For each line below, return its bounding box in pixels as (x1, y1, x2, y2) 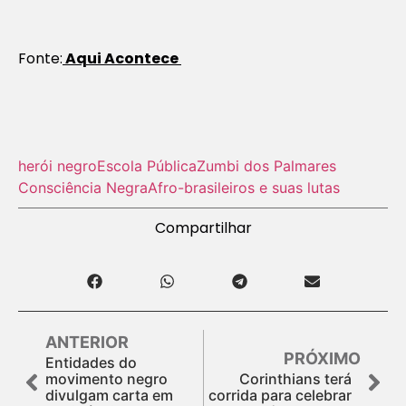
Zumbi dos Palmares (197, 156, 336, 175)
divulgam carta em (45, 385, 173, 404)
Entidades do (45, 353, 137, 372)
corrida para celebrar (208, 385, 352, 404)
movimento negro (45, 369, 168, 388)
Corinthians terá (239, 369, 352, 388)
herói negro (18, 156, 97, 175)
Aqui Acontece (63, 47, 181, 69)
